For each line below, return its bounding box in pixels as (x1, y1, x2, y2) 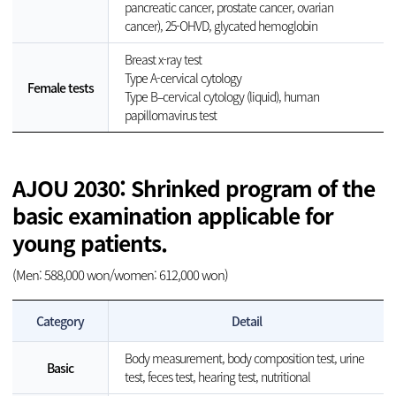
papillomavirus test (124, 106, 217, 125)
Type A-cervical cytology (124, 69, 241, 88)
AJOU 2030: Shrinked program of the (12, 172, 375, 205)
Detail (231, 312, 262, 331)
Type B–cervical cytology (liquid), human (124, 88, 319, 106)
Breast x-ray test (124, 50, 202, 69)
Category (36, 312, 84, 331)
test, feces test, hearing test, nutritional (124, 368, 310, 386)
